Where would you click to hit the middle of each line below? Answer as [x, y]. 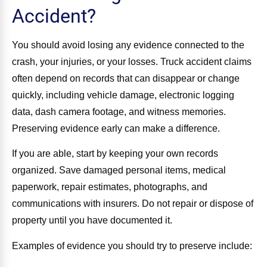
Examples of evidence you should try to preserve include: [132, 246]
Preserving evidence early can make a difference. [116, 128]
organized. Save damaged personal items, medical [119, 170]
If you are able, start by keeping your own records [115, 154]
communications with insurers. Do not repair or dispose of [133, 204]
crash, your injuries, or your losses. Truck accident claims [132, 61]
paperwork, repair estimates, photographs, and [110, 187]
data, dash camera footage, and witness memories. [119, 111]
